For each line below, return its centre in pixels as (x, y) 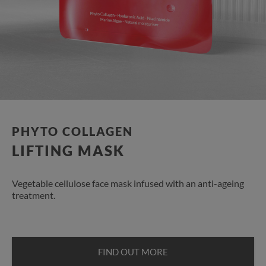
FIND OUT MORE (133, 251)
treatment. (34, 195)
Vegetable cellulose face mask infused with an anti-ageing (128, 183)
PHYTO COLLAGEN (72, 132)
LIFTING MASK (68, 151)
